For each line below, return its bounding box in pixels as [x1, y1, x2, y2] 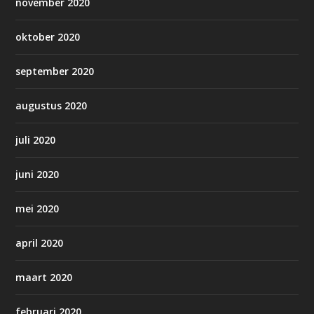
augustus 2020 [15, 99, 88, 113]
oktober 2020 [15, 30, 81, 44]
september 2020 [15, 64, 95, 78]
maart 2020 [15, 271, 73, 285]
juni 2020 [15, 168, 60, 182]
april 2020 [15, 236, 64, 250]
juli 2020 [15, 133, 56, 147]
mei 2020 [15, 202, 60, 216]
